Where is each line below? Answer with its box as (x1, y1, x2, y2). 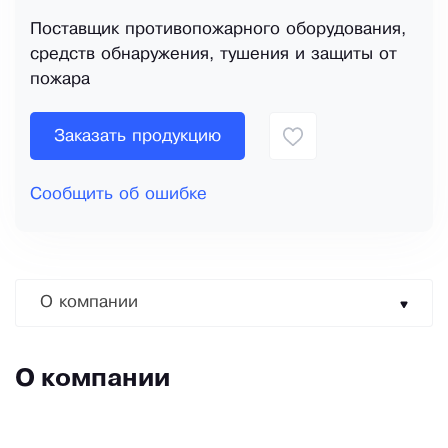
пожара (30, 72, 90, 88)
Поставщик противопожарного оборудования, (30, 22, 406, 38)
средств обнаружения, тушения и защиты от (30, 47, 397, 63)
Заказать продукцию (54, 128, 221, 144)
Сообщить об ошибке (30, 187, 207, 203)
